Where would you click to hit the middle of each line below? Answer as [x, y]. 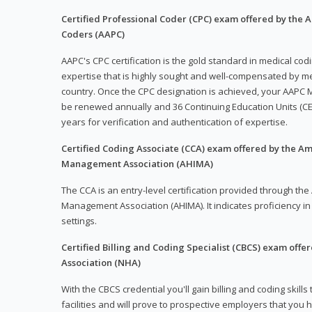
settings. [79, 221]
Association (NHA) [101, 263]
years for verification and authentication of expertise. [174, 122]
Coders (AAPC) [93, 34]
